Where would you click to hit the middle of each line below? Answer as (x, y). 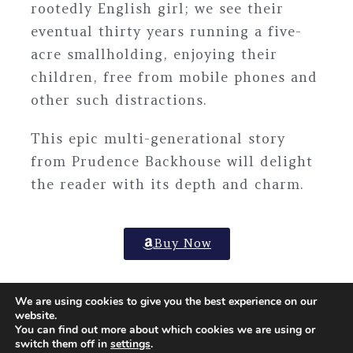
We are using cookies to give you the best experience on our (166, 301)
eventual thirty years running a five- (166, 31)
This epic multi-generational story (158, 138)
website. (36, 316)
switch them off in (63, 344)
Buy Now (182, 243)
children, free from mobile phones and (174, 77)
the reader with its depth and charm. (167, 184)
